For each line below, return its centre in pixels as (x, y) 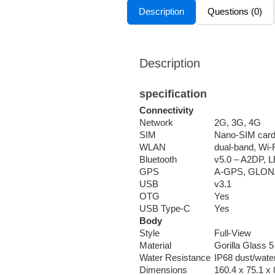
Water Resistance (175, 257)
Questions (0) (235, 11)
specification (173, 94)
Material (155, 245)
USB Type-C (165, 208)
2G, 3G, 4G (238, 122)
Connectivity (166, 110)
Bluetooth (158, 159)
